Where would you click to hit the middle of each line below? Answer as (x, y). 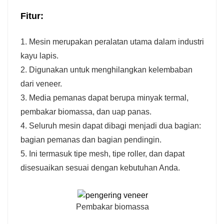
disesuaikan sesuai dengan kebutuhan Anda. (100, 167)
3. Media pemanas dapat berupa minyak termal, (104, 97)
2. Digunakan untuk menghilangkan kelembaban (106, 69)
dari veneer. (41, 83)
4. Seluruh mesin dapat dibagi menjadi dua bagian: (111, 125)
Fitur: (32, 16)
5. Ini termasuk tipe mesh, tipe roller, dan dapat (102, 153)
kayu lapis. (39, 55)
